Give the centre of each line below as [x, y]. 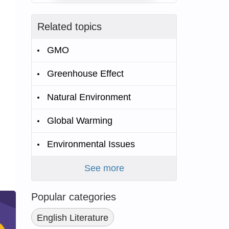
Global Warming [80, 121]
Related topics [70, 27]
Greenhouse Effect [85, 74]
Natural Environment [89, 97]
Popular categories [74, 197]
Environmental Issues [91, 144]
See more [104, 168]
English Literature [73, 218]
